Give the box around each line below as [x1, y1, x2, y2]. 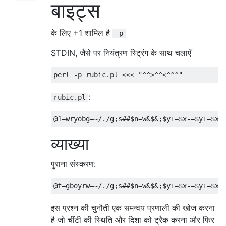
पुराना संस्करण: [51, 159, 96, 169]
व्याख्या [51, 134, 89, 154]
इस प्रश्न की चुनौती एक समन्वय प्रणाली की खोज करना [51, 203, 215, 213]
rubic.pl [53, 93, 86, 102]
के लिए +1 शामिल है [51, 28, 112, 38]
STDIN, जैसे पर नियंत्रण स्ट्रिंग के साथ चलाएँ [51, 48, 191, 59]
